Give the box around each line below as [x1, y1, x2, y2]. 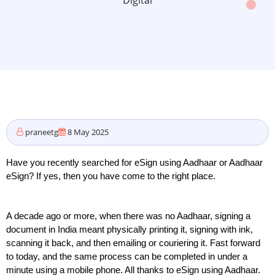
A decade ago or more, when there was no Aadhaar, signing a [6, 211, 250, 221]
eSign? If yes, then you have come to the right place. [6, 171, 218, 181]
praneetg [25, 126, 58, 137]
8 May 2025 [66, 126, 109, 137]
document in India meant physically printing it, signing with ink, [6, 225, 253, 234]
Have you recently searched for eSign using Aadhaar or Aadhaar [6, 158, 263, 168]
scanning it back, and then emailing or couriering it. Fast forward [6, 238, 260, 248]
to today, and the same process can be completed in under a [6, 252, 247, 261]
